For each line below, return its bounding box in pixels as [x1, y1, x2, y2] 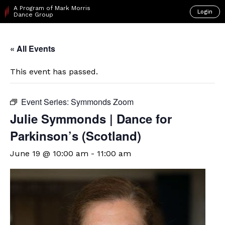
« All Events [10, 43, 55, 54]
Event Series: [21, 96, 71, 107]
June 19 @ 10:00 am [10, 149, 88, 158]
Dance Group [14, 11, 54, 18]
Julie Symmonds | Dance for [10, 110, 172, 127]
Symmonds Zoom [71, 96, 134, 107]
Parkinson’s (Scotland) [10, 127, 141, 144]
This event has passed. [10, 67, 98, 76]
